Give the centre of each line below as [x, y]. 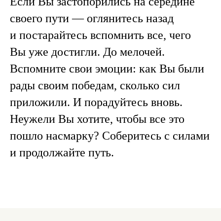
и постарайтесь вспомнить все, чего [100, 35]
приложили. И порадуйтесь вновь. [96, 102]
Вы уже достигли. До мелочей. [87, 52]
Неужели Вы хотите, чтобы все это [97, 119]
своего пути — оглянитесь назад [92, 18]
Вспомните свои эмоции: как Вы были [107, 69]
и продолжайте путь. [62, 153]
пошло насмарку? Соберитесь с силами [110, 136]
